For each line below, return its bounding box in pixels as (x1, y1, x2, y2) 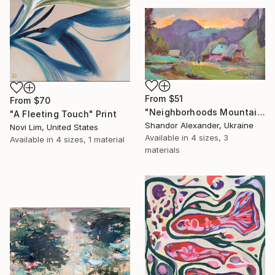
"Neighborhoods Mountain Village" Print (257, 107, 265, 118)
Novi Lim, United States (10, 122, 98, 133)
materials (145, 145, 180, 155)
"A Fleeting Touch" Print (10, 109, 117, 120)
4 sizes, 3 (191, 133, 228, 143)
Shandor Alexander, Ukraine (145, 120, 254, 131)
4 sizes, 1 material (56, 134, 125, 145)
